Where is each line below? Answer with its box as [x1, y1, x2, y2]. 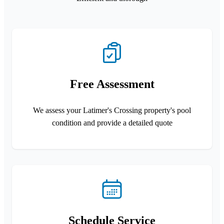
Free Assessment [69, 77, 154, 90]
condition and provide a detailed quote [51, 118, 172, 127]
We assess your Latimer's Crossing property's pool [33, 105, 191, 114]
